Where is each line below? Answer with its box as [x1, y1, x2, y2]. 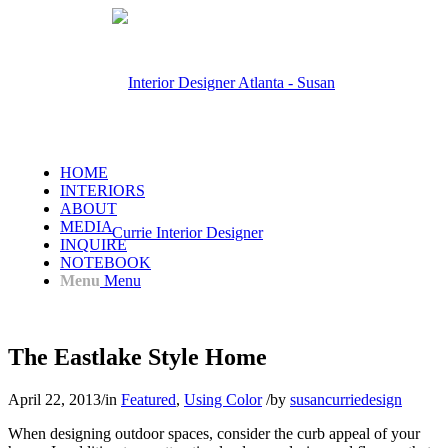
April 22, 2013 [8, 390, 101, 408]
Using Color [184, 390, 262, 408]
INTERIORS [60, 182, 145, 199]
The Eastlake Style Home [8, 343, 267, 370]
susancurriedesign [290, 390, 402, 408]
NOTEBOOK [60, 254, 151, 271]
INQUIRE [60, 236, 127, 253]
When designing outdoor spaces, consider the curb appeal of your [8, 424, 420, 442]
